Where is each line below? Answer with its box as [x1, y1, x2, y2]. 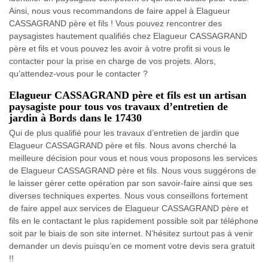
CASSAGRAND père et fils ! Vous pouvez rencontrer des [9, 18, 222, 28]
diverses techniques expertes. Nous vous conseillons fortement [9, 190, 248, 200]
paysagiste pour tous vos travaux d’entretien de [9, 100, 228, 112]
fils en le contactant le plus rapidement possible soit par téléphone [9, 215, 258, 226]
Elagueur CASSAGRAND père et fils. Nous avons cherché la [9, 140, 236, 150]
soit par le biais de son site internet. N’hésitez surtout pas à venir [9, 228, 253, 238]
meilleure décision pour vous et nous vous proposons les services [9, 153, 257, 163]
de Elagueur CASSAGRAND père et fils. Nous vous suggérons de [9, 165, 256, 175]
